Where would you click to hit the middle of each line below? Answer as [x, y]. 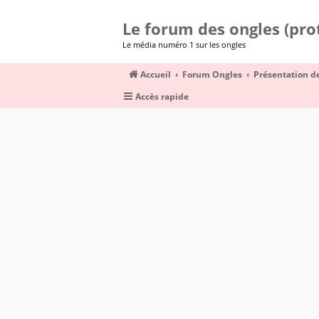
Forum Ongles [213, 74]
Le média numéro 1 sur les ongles [184, 45]
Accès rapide [162, 96]
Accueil [156, 74]
